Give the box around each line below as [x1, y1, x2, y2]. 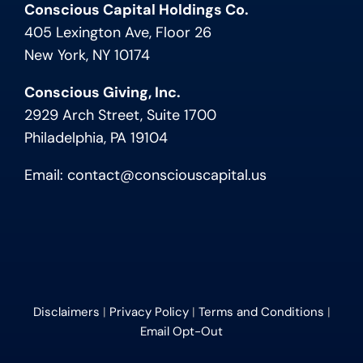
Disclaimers [32, 304, 100, 321]
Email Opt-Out [140, 323, 223, 340]
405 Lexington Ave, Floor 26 [23, 23, 211, 43]
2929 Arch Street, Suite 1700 [23, 105, 216, 126]
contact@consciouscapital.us [66, 165, 267, 186]
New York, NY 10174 [23, 45, 150, 66]
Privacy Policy [109, 304, 189, 321]
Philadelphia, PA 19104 [23, 128, 168, 148]
